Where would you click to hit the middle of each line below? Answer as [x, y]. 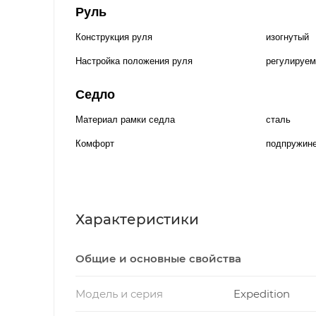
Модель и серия [119, 293]
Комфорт [95, 143]
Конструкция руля [114, 37]
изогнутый [287, 37]
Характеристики [137, 219]
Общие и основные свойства [158, 258]
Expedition [261, 293]
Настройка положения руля [134, 61]
